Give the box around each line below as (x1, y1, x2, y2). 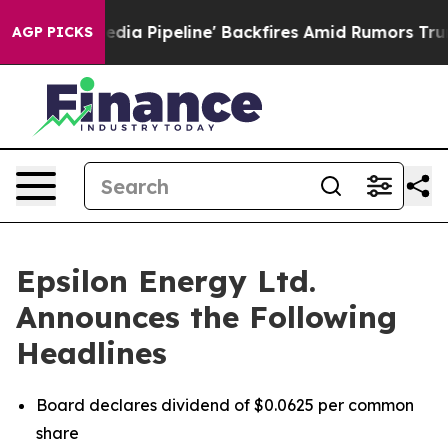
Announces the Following (16, 298, 397, 336)
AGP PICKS (12, 23, 93, 41)
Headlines (16, 334, 167, 372)
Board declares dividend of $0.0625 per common (36, 395, 414, 415)
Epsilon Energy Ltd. (16, 262, 316, 300)
